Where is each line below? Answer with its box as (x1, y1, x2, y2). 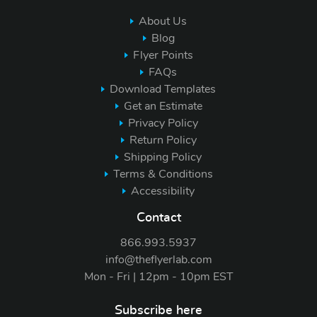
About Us (139, 15, 187, 27)
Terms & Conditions (113, 168, 213, 180)
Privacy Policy (127, 117, 198, 129)
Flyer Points (132, 49, 193, 61)
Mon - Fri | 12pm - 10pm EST (83, 271, 234, 283)
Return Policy (129, 134, 197, 146)
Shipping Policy (124, 151, 202, 163)
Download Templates (110, 83, 216, 95)
